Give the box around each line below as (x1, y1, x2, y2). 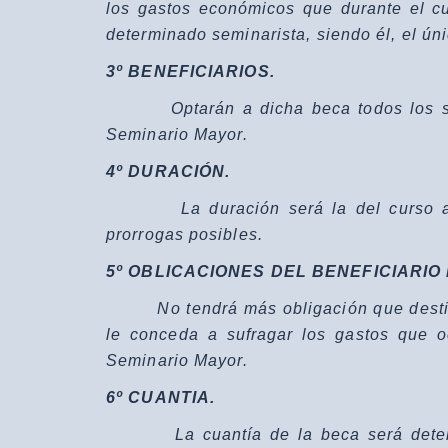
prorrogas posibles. (106, 225, 263, 243)
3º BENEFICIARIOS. (106, 62, 275, 80)
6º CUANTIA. (106, 388, 216, 406)
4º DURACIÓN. (106, 162, 231, 180)
